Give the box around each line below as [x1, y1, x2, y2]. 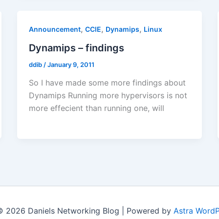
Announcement [28, 24, 81, 33]
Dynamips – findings [28, 42, 124, 54]
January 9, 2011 [47, 60, 94, 68]
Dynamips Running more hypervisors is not [28, 90, 187, 101]
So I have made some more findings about [28, 78, 186, 88]
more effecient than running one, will [28, 103, 164, 113]
